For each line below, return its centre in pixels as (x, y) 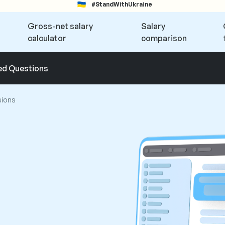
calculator (47, 38)
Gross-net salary (61, 26)
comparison (164, 38)
